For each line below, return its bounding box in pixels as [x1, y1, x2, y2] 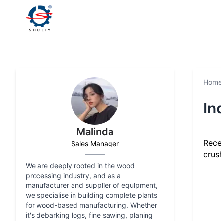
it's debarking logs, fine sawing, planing [26, 211, 153, 219]
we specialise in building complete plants [26, 191, 157, 199]
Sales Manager [71, 139, 119, 147]
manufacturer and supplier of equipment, [26, 181, 158, 189]
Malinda [76, 126, 113, 138]
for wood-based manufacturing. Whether [26, 201, 157, 209]
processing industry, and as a [26, 171, 121, 180]
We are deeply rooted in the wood [26, 161, 135, 170]
